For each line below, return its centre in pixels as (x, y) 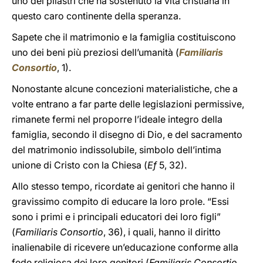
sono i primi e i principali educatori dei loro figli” (116, 217)
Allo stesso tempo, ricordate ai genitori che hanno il (123, 186)
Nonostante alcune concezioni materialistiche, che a (125, 89)
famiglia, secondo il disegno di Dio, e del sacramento (127, 134)
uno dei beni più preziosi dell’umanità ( (95, 52)
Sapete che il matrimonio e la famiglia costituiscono (124, 37)
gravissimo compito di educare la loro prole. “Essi (120, 201)
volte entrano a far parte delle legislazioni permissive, (128, 104)
